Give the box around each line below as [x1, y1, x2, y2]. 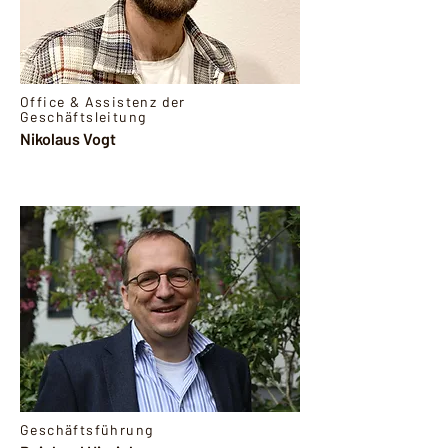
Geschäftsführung [20, 421, 154, 438]
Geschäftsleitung [20, 108, 147, 125]
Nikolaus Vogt [20, 129, 116, 148]
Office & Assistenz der [20, 93, 186, 110]
